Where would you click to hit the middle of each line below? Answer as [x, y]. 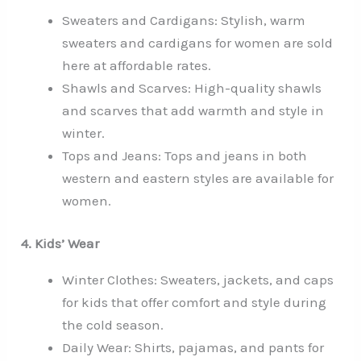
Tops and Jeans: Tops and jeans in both [185, 155]
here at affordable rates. [137, 65]
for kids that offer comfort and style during [195, 303]
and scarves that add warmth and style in [193, 110]
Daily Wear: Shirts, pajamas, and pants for [193, 348]
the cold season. [113, 325]
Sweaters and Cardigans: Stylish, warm [184, 20]
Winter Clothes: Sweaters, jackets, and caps [198, 280]
